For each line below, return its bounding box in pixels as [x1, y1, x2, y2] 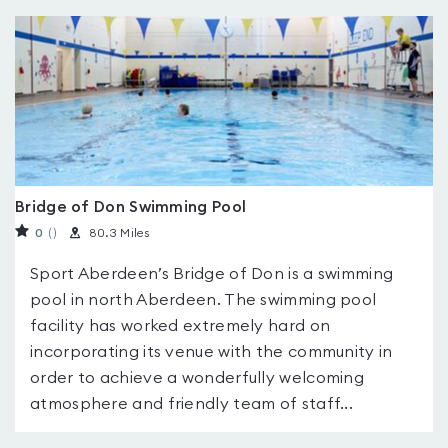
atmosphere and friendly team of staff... [30, 396, 353, 412]
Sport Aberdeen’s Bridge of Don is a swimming [30, 266, 394, 282]
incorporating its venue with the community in [30, 344, 393, 360]
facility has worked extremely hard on [30, 318, 331, 334]
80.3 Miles [88, 227, 150, 239]
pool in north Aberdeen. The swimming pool [30, 292, 377, 308]
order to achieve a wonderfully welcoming [30, 370, 364, 386]
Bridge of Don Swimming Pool [15, 199, 247, 215]
